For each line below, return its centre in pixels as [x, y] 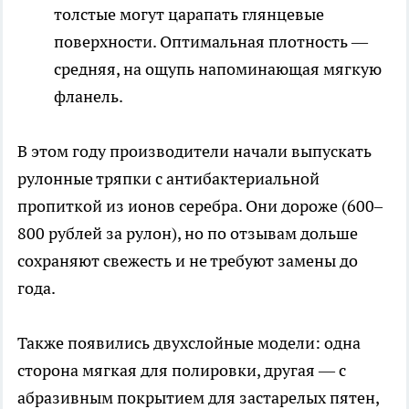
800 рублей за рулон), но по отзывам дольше [188, 234]
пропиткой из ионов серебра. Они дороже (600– [200, 206]
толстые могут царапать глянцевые [189, 15]
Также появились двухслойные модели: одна [189, 343]
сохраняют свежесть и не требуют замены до [188, 261]
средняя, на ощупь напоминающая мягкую [218, 69]
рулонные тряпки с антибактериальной [168, 179]
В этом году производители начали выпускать [194, 152]
